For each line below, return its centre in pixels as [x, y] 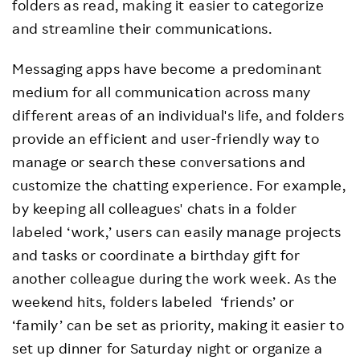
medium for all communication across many [162, 92]
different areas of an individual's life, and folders [178, 115]
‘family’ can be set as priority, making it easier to [178, 325]
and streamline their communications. [144, 29]
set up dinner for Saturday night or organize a [168, 348]
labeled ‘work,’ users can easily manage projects [177, 232]
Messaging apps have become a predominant [167, 69]
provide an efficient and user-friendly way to [166, 139]
